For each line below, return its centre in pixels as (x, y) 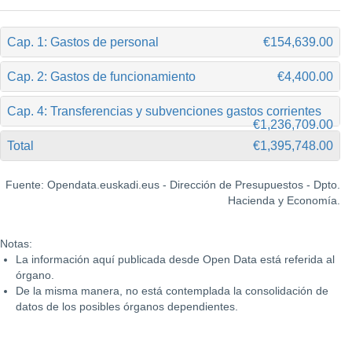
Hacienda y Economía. (284, 200)
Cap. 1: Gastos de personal (83, 42)
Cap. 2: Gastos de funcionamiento (101, 77)
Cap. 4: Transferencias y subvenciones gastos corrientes (164, 111)
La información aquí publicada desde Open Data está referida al (175, 259)
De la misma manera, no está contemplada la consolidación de (172, 291)
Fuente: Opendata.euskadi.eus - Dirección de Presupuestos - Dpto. (173, 185)
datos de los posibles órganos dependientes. (127, 306)
